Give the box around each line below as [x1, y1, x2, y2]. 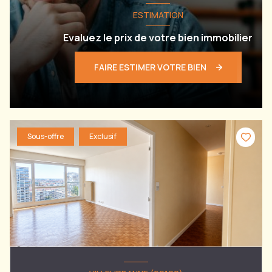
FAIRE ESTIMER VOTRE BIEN [93, 61, 206, 73]
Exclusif [89, 131, 117, 141]
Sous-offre [27, 131, 64, 141]
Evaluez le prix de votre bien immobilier [63, 31, 253, 45]
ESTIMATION [132, 8, 183, 21]
